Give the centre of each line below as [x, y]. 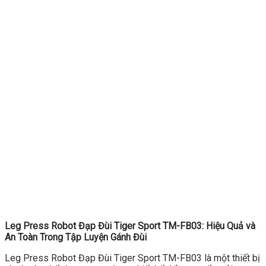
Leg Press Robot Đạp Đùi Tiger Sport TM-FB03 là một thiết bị [132, 258]
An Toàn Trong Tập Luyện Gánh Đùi [76, 237]
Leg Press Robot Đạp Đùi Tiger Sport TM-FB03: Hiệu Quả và [130, 226]
